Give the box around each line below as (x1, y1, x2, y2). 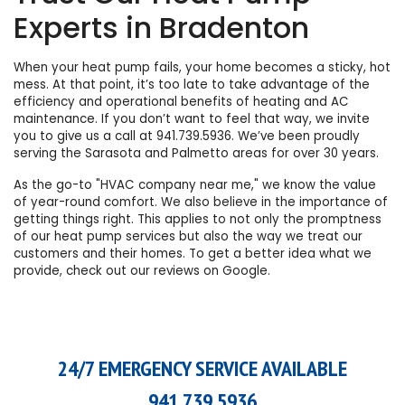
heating (253, 93, 300, 111)
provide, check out (14, 262, 130, 280)
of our (14, 228, 54, 246)
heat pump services (54, 228, 175, 246)
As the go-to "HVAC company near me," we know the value (14, 176, 376, 194)
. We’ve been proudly (231, 127, 360, 146)
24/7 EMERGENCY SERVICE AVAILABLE (58, 354, 347, 383)
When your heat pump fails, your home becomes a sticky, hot (14, 59, 391, 77)
